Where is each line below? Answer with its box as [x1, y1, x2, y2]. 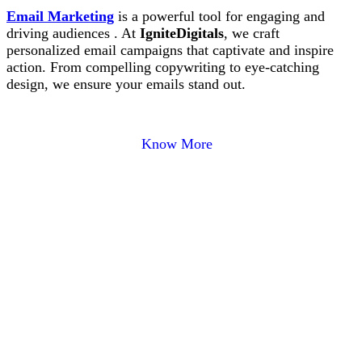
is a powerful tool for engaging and [114, 8, 325, 25]
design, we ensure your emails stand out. [6, 76, 246, 93]
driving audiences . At [6, 25, 140, 42]
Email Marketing [6, 8, 114, 25]
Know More [141, 136, 213, 153]
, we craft [224, 25, 280, 42]
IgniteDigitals [140, 25, 224, 42]
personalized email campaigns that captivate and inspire [6, 42, 334, 59]
